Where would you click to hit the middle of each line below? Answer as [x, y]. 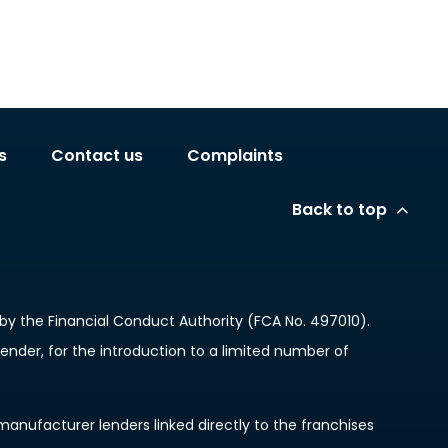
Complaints [235, 156]
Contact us [97, 156]
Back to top [339, 210]
